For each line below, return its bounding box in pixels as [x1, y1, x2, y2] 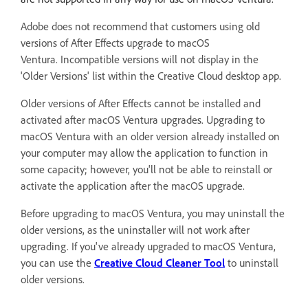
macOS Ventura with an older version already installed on [21, 129, 280, 143]
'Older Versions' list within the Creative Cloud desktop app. [21, 69, 281, 82]
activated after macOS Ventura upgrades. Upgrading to [21, 113, 265, 126]
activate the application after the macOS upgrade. [21, 179, 245, 192]
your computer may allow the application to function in [21, 146, 268, 159]
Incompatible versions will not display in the [60, 52, 258, 66]
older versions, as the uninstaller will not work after [21, 223, 250, 236]
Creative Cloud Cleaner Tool [94, 256, 225, 269]
